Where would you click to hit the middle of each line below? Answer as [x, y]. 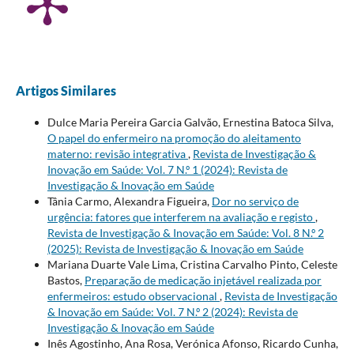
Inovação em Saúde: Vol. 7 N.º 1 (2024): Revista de [167, 169]
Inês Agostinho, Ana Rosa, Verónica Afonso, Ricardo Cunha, [192, 343]
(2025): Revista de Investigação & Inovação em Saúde [175, 248]
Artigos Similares [66, 90]
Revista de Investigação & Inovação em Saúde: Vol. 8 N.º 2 [185, 232]
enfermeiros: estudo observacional [133, 296]
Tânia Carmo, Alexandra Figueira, [129, 201]
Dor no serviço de [255, 201]
